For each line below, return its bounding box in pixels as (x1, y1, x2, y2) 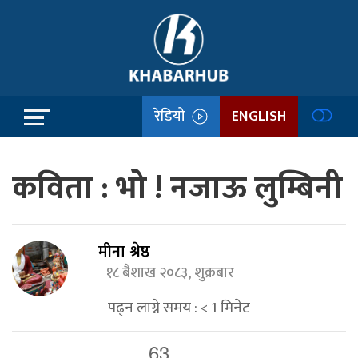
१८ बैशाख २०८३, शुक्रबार (106, 261, 241, 285)
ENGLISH (232, 104, 286, 129)
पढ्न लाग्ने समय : (108, 295, 197, 320)
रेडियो (154, 104, 192, 129)
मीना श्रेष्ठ (98, 238, 151, 265)
